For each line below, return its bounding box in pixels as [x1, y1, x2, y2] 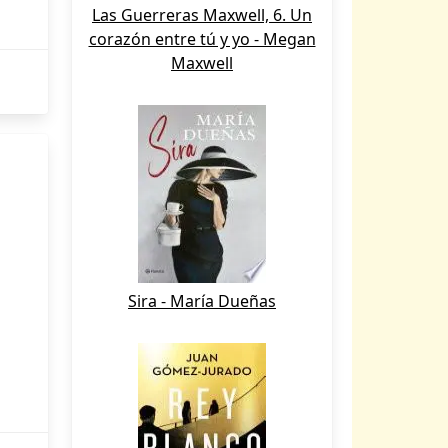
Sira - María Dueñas [128, 290, 276, 312]
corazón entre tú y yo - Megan [88, 28, 316, 50]
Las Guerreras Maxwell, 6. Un [92, 4, 312, 26]
